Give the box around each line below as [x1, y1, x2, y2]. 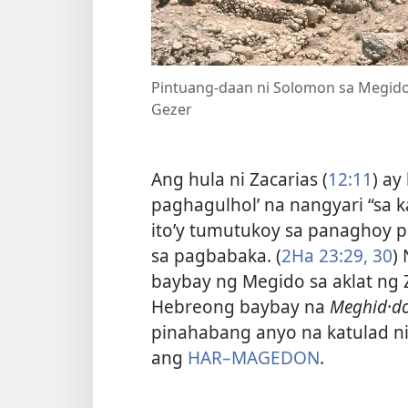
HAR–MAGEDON [188, 344, 320, 370]
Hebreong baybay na [151, 293, 330, 319]
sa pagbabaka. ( [151, 242, 281, 268]
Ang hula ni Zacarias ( [151, 166, 328, 191]
